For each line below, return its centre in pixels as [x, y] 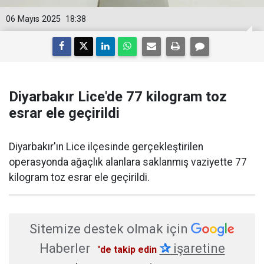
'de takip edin [127, 250]
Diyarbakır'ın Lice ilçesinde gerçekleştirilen [106, 147]
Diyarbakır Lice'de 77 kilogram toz [118, 97]
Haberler [65, 248]
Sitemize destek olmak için [109, 229]
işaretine [197, 248]
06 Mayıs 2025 [33, 19]
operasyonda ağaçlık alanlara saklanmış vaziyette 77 [128, 162]
